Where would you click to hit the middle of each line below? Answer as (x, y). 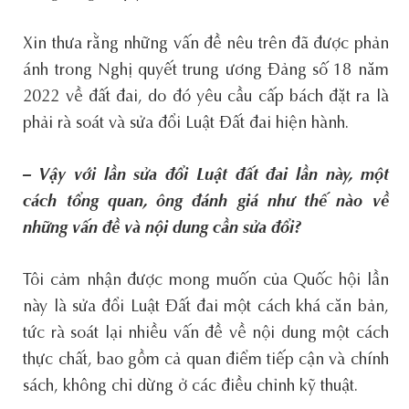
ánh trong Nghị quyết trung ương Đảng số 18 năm (206, 71)
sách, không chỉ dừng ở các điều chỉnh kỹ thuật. (191, 387)
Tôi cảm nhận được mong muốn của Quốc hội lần (206, 281)
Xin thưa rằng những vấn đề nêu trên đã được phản (206, 44)
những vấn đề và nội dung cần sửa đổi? (163, 229)
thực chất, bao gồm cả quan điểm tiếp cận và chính (206, 360)
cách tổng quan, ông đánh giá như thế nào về (206, 202)
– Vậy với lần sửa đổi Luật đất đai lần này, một (206, 176)
